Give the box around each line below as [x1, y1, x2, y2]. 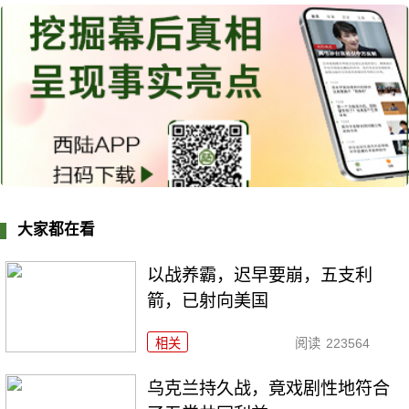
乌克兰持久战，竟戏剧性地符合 [147, 379, 391, 399]
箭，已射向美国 [147, 291, 269, 311]
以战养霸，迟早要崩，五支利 [147, 266, 373, 286]
